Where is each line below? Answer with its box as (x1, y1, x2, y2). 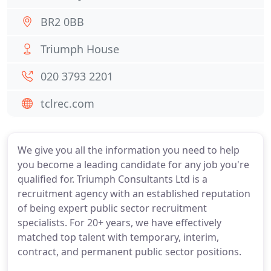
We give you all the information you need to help (18, 143, 240, 157)
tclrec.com (41, 96, 94, 111)
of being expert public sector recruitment (18, 201, 207, 215)
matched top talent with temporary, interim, (18, 230, 219, 244)
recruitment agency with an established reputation (18, 187, 250, 200)
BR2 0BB (41, 15, 84, 29)
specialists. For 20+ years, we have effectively (18, 216, 221, 229)
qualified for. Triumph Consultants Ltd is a (18, 172, 207, 186)
